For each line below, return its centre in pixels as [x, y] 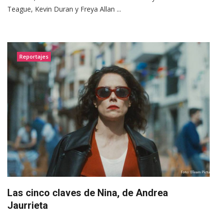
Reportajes [34, 56]
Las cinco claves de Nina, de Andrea [88, 193]
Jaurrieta [28, 205]
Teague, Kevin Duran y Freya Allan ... [64, 9]
